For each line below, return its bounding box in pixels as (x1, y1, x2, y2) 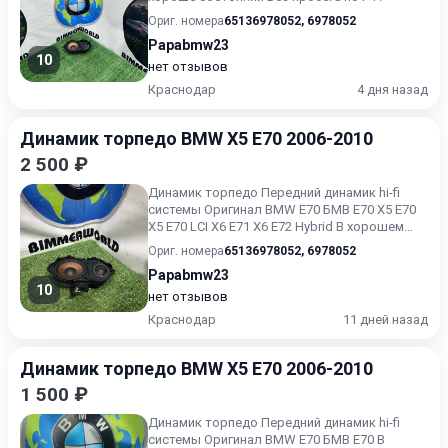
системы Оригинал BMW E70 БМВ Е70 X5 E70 (148, 202, 416, 217)
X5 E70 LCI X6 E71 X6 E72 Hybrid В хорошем (148, 219, 404, 234)
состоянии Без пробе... (148, 236, 287, 251)
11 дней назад (343, 312, 428, 327)
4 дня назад (357, 82, 428, 97)
